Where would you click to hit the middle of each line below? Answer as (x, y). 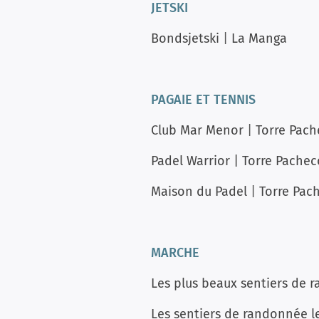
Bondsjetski (185, 38)
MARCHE (175, 253)
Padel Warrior (190, 161)
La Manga (259, 38)
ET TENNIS (226, 100)
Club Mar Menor (197, 130)
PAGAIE (172, 100)
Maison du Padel (199, 192)
